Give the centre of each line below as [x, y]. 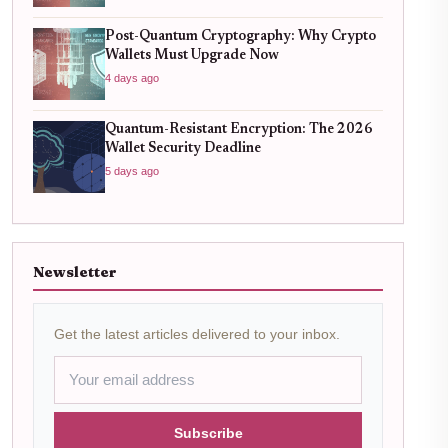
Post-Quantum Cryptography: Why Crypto [240, 36]
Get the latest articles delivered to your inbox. [197, 333]
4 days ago [132, 77]
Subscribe [208, 433]
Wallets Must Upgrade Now [192, 55]
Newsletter [75, 271]
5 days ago [132, 170]
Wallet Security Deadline [183, 148]
